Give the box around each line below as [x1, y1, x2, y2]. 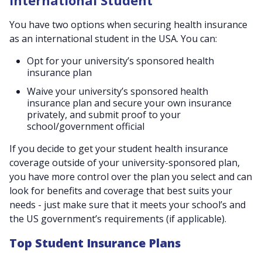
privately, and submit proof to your [27, 108, 181, 121]
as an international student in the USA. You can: [9, 32, 217, 45]
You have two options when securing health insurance [9, 18, 247, 31]
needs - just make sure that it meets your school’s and [9, 198, 246, 211]
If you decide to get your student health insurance [9, 142, 228, 155]
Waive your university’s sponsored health [27, 85, 208, 98]
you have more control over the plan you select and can [9, 170, 252, 183]
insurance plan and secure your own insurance [27, 96, 232, 109]
